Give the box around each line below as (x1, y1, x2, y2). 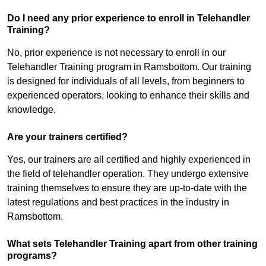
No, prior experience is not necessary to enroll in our (7, 47, 226, 58)
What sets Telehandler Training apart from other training (7, 239, 258, 249)
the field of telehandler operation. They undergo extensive (7, 169, 249, 179)
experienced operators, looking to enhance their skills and (7, 90, 249, 101)
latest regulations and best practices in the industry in (7, 197, 229, 208)
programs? (7, 251, 57, 261)
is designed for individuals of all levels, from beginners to (7, 76, 245, 87)
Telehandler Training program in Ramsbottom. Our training (7, 62, 251, 72)
